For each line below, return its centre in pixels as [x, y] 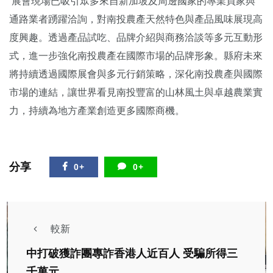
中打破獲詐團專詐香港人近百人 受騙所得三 [132, 253]
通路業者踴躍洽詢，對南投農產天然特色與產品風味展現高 [136, 19]
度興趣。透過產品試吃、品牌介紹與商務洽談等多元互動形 [136, 37]
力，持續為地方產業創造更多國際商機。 [97, 110]
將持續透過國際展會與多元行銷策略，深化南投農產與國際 [136, 74]
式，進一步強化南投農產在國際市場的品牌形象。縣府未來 [136, 55]
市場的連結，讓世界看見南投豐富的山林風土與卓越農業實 [136, 92]
